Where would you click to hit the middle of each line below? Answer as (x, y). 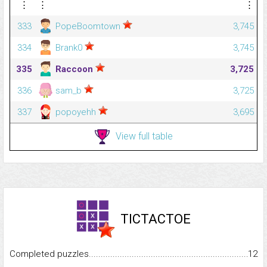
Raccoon (74, 69)
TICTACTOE (156, 219)
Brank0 (69, 47)
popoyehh (76, 112)
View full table (144, 136)
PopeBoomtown (88, 26)
